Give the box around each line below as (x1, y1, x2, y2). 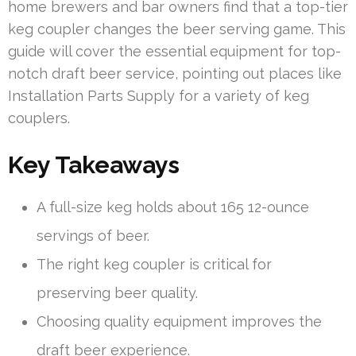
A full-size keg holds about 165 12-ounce (37, 198, 309, 215)
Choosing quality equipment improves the (37, 312, 322, 330)
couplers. (8, 109, 70, 126)
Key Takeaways (8, 150, 180, 179)
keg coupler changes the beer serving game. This (8, 20, 346, 37)
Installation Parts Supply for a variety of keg (8, 87, 309, 104)
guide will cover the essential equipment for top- (8, 42, 341, 60)
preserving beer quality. (37, 284, 198, 301)
